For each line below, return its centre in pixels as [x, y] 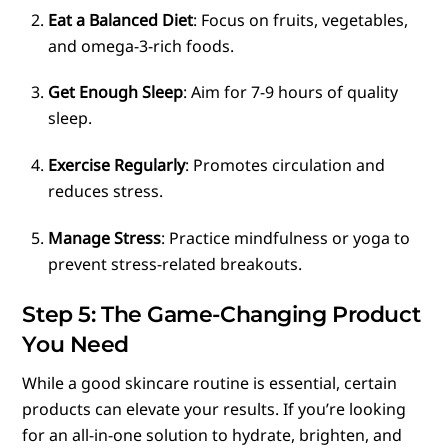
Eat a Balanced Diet [120, 19]
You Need [75, 344]
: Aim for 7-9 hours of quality [290, 92]
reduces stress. [105, 191]
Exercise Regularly [116, 165]
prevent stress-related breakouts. [175, 263]
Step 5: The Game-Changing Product [221, 314]
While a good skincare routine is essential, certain [210, 383]
